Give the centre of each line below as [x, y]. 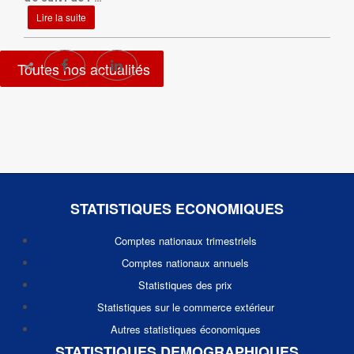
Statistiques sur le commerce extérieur [185, 307]
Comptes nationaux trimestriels [185, 241]
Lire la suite [61, 17]
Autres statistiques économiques [185, 329]
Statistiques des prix [185, 285]
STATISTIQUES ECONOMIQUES [177, 209]
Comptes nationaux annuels [185, 263]
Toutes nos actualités [84, 69]
